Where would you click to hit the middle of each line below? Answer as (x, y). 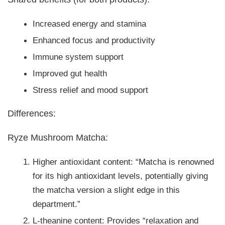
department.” (57, 204)
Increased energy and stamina (90, 23)
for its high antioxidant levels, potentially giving (121, 176)
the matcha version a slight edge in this (106, 190)
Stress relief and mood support (91, 90)
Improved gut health (70, 73)
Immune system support (78, 57)
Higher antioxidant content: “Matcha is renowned (124, 161)
